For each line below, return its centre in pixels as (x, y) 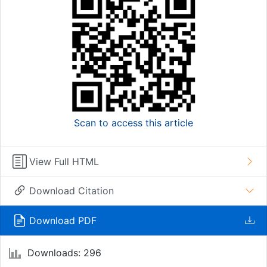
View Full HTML (64, 161)
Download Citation (72, 190)
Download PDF (63, 220)
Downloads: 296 (63, 252)
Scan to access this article (133, 122)
